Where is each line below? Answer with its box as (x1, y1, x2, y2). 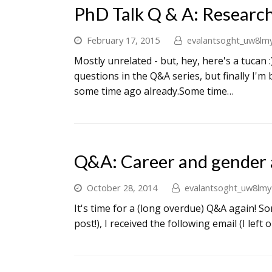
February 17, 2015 (87, 34, 160, 46)
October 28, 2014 (87, 182, 157, 194)
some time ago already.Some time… (74, 84, 234, 98)
